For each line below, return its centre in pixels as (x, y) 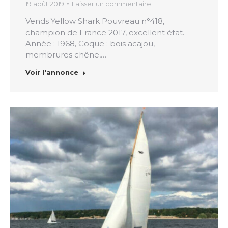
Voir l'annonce (52, 73)
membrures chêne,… (66, 55)
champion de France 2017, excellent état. (105, 33)
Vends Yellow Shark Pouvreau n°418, (95, 21)
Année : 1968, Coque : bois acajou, (90, 44)
